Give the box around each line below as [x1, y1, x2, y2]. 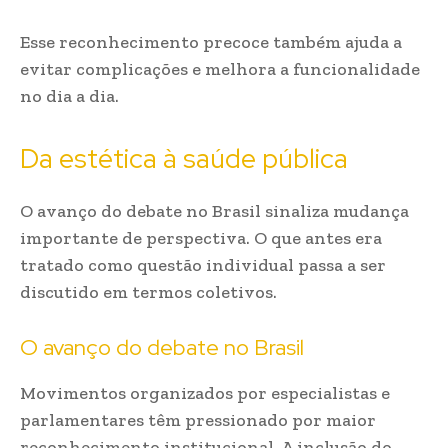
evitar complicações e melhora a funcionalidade [20, 58, 420, 80]
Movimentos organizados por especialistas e [20, 382, 390, 404]
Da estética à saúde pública [20, 141, 348, 176]
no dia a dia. [20, 85, 119, 107]
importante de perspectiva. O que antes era [20, 227, 382, 249]
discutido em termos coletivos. [20, 281, 277, 303]
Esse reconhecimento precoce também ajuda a [20, 31, 402, 53]
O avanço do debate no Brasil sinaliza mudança [20, 200, 409, 222]
